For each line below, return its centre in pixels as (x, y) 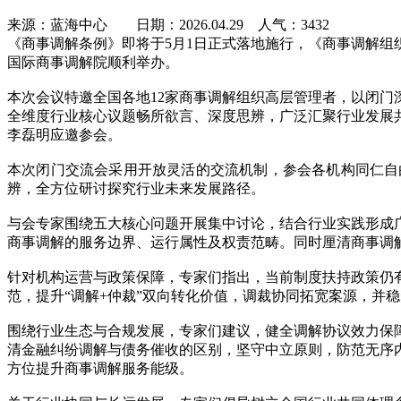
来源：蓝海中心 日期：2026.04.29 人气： (154, 25)
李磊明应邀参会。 (64, 135)
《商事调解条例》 (64, 44)
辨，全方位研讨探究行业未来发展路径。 (136, 189)
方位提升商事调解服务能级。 (100, 369)
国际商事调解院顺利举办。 (93, 63)
